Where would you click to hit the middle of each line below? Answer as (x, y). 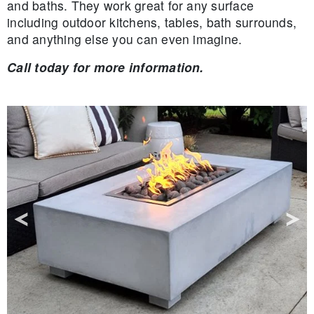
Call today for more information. (105, 67)
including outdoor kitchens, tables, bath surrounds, (152, 22)
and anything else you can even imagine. (125, 39)
